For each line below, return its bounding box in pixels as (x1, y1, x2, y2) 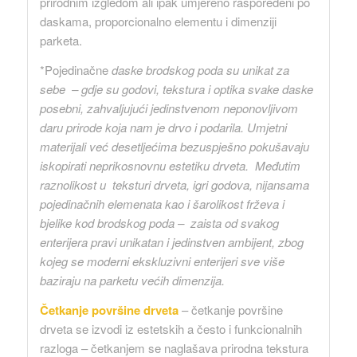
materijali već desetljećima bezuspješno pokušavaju (39, 138, 309, 155)
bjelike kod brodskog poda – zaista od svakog (39, 214, 279, 232)
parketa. (39, 32, 82, 49)
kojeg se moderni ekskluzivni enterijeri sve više (39, 253, 284, 270)
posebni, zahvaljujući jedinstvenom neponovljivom (39, 100, 298, 117)
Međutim (248, 157, 300, 175)
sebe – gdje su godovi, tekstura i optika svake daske (39, 80, 313, 98)
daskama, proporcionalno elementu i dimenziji (39, 13, 277, 30)
